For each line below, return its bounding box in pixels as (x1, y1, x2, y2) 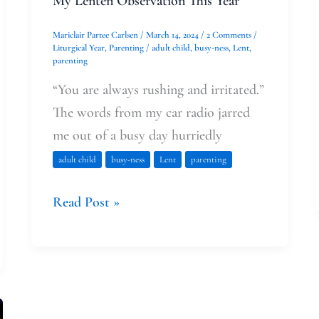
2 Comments (206, 29, 251, 41)
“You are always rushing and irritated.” (52, 81, 264, 98)
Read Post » (52, 194, 120, 211)
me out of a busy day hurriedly (52, 127, 222, 144)
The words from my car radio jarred (52, 104, 250, 121)
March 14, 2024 (145, 29, 201, 41)
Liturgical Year (52, 42, 105, 54)
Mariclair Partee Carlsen (52, 29, 140, 41)
